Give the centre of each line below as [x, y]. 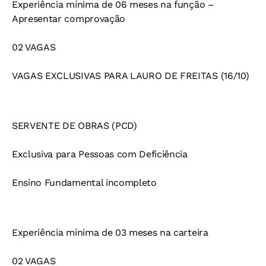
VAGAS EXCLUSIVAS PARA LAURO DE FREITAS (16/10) [131, 76]
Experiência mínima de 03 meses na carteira [110, 233]
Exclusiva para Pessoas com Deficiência [100, 154]
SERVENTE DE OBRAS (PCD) [75, 126]
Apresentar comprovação [69, 19]
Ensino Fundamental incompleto [84, 183]
